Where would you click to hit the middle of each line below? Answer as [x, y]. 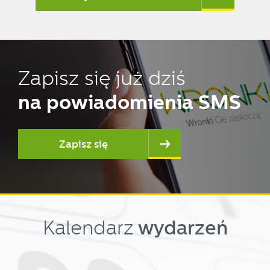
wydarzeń [183, 228]
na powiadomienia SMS [130, 102]
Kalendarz [90, 228]
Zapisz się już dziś [102, 79]
